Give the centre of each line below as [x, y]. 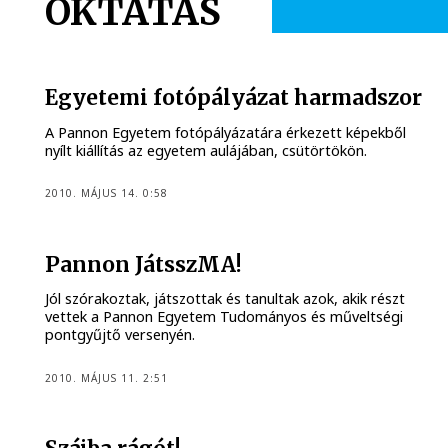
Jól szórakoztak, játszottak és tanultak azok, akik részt [225, 299]
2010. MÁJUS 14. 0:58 [107, 193]
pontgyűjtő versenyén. [120, 335]
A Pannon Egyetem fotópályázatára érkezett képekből [226, 132]
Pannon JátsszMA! [144, 264]
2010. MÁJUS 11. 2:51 [107, 377]
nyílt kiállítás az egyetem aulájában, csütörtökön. [206, 150]
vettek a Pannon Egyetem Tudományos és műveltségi [224, 317]
